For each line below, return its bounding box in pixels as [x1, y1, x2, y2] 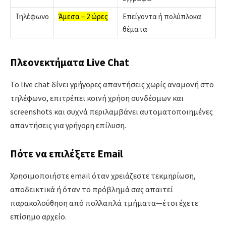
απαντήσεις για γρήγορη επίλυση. [10, 120, 126, 131]
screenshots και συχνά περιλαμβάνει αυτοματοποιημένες [10, 106, 213, 117]
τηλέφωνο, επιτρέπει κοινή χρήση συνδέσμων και [10, 93, 184, 103]
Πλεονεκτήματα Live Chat [10, 55, 129, 69]
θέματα [123, 24, 147, 34]
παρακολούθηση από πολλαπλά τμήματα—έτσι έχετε [10, 198, 198, 208]
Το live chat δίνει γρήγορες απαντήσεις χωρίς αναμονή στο [10, 79, 214, 90]
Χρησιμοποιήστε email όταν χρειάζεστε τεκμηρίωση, [10, 171, 196, 181]
